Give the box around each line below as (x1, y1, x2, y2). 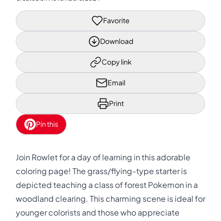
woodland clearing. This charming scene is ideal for (16, 193, 205, 204)
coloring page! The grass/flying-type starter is (16, 166, 187, 176)
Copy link (101, 57, 132, 66)
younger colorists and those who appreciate (16, 207, 180, 218)
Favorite (103, 16, 130, 25)
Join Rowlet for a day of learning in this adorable (16, 152, 190, 162)
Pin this (36, 119, 58, 128)
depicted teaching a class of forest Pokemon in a (16, 180, 198, 190)
